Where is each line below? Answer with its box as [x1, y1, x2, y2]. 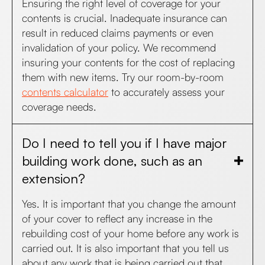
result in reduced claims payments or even [22, 26, 214, 39]
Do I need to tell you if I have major [22, 134, 227, 151]
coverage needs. [22, 100, 96, 113]
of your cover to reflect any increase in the [22, 212, 212, 225]
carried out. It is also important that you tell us [22, 241, 229, 254]
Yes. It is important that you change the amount [22, 197, 236, 210]
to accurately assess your [108, 85, 225, 98]
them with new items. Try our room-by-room [22, 70, 224, 83]
